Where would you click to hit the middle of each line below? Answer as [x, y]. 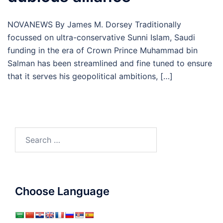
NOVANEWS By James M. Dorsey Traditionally [94, 24]
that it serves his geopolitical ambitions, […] [90, 76]
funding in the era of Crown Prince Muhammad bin [103, 50]
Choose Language [62, 191]
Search [27, 133]
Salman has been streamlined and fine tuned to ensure [110, 63]
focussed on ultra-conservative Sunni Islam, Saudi [101, 37]
